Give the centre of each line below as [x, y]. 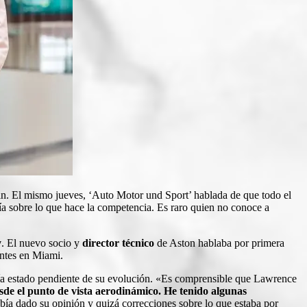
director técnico [118, 243]
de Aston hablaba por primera [219, 243]
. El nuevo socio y [42, 243]
